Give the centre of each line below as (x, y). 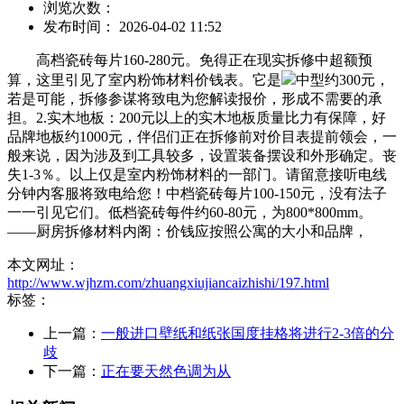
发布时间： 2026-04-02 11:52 (133, 26)
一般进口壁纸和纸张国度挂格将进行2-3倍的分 (248, 333)
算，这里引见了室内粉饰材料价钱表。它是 (144, 79)
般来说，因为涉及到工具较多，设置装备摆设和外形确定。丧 (202, 155)
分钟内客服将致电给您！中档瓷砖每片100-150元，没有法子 (197, 193)
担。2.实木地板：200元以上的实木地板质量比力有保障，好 (197, 117)
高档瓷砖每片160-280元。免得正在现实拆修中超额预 (190, 60)
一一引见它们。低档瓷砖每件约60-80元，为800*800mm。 (190, 212)
